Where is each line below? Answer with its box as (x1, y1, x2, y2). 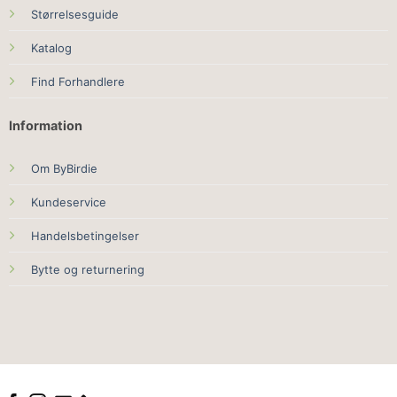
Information (8, 117, 82, 133)
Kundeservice (30, 195, 106, 210)
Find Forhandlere (30, 74, 125, 89)
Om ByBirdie (30, 161, 97, 176)
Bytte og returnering (30, 262, 144, 277)
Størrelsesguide (30, 7, 119, 21)
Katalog (30, 41, 72, 55)
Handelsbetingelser (30, 229, 139, 244)
